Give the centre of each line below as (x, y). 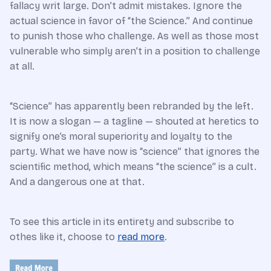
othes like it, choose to (64, 237)
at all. (22, 66)
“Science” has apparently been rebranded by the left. (132, 106)
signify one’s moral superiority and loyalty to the (121, 136)
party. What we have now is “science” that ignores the (135, 151)
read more (141, 237)
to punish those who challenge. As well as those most (134, 36)
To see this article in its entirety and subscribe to (122, 221)
